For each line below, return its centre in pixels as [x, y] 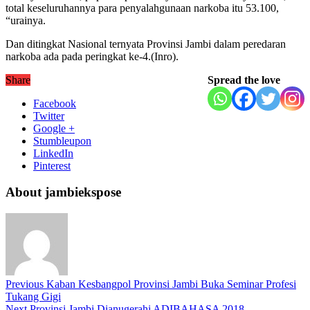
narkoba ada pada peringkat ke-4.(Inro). [92, 56]
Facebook [55, 103]
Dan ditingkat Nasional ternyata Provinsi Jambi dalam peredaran [146, 44]
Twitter [49, 116]
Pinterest [52, 165]
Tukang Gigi [33, 297]
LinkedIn [53, 153]
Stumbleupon [62, 140]
